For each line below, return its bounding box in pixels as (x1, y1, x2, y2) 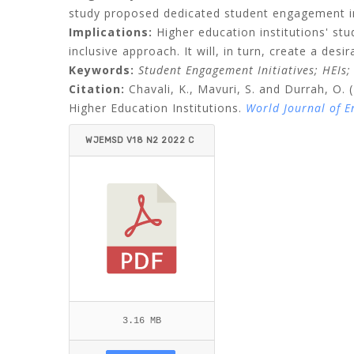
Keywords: (69, 62, 134, 77)
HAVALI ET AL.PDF (85, 167, 164, 177)
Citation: (69, 81, 125, 96)
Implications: (69, 24, 156, 40)
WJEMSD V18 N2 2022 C (85, 135, 194, 145)
